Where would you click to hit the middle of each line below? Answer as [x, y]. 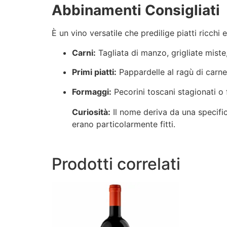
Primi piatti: [94, 72]
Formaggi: [92, 91]
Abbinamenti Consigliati [136, 10]
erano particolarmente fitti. [124, 124]
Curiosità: [91, 112]
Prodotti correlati [116, 164]
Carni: [84, 52]
